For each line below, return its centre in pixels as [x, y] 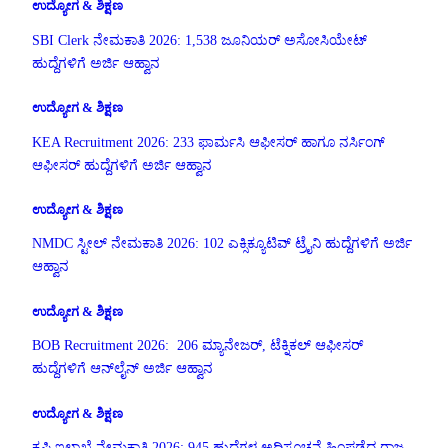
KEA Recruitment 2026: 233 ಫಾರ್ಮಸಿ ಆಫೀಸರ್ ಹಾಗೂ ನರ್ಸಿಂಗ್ [208, 142]
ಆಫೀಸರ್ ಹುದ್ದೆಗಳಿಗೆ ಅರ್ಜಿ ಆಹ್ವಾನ [122, 165]
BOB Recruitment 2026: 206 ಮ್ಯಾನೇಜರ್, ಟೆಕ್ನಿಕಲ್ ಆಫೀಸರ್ [197, 346]
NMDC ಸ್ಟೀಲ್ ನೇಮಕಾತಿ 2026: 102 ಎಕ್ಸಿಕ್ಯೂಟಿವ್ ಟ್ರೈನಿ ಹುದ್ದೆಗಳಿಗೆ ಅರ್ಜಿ [222, 244]
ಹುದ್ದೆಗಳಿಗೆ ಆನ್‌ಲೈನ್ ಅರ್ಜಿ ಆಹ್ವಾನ [122, 369]
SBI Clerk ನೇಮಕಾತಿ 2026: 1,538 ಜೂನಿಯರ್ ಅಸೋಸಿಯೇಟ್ [199, 40]
